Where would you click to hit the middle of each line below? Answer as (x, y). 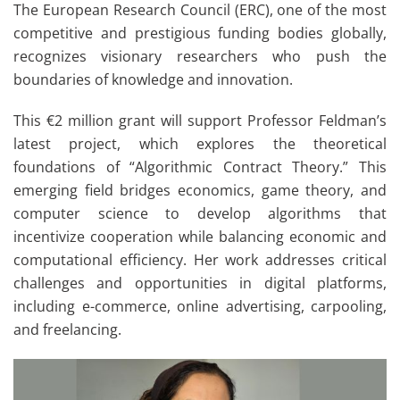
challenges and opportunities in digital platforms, (200, 283)
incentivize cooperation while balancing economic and (200, 236)
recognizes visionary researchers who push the (200, 56)
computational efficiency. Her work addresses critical (200, 259)
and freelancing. (67, 329)
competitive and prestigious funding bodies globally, (200, 33)
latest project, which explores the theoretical (200, 143)
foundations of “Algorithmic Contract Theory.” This (200, 167)
